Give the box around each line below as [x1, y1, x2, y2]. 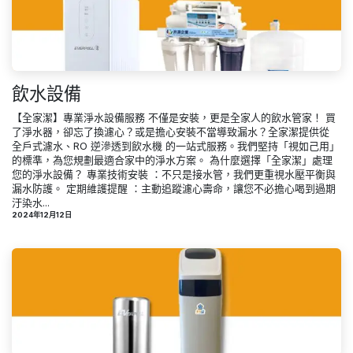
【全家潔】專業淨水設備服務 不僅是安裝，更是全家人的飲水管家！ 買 [12, 110, 336, 124]
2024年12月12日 [12, 210, 72, 219]
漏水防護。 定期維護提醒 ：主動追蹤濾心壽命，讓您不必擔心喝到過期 [12, 181, 336, 195]
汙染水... [12, 195, 50, 209]
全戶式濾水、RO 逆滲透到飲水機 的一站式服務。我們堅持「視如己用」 [12, 139, 340, 152]
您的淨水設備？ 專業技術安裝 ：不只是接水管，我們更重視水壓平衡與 [12, 167, 336, 180]
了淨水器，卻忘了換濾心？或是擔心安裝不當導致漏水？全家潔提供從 [12, 124, 329, 138]
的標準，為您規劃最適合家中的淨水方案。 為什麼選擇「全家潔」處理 [12, 153, 333, 166]
